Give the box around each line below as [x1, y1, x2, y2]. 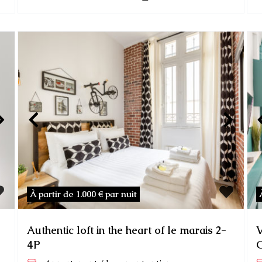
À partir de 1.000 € [30, 188, 106, 200]
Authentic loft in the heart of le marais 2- [27, 223, 227, 237]
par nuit [105, 188, 137, 200]
